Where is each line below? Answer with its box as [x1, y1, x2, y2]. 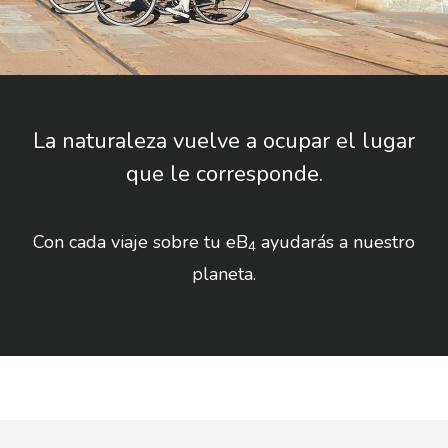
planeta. [192, 262, 256, 287]
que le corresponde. [125, 159, 323, 190]
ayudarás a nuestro [256, 230, 415, 255]
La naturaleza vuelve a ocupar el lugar [33, 126, 415, 157]
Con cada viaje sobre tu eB [33, 230, 248, 255]
